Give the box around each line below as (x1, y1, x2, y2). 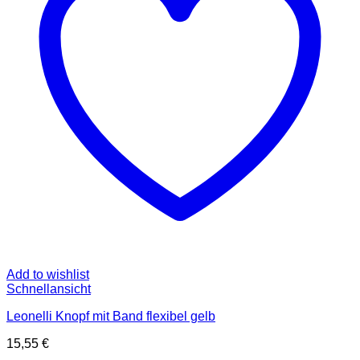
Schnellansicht (6, 282, 91, 297)
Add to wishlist (6, 268, 89, 282)
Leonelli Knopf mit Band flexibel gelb (6, 309, 215, 324)
